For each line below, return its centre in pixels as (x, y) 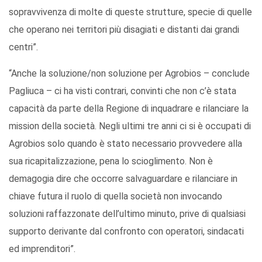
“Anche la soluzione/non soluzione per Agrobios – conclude (129, 74)
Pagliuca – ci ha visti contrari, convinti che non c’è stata (123, 91)
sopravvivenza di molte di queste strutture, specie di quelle (130, 12)
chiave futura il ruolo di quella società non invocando (116, 196)
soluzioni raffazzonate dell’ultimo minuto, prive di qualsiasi (127, 214)
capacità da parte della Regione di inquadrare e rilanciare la (129, 109)
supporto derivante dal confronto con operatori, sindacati (126, 232)
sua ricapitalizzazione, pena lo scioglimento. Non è (111, 161)
